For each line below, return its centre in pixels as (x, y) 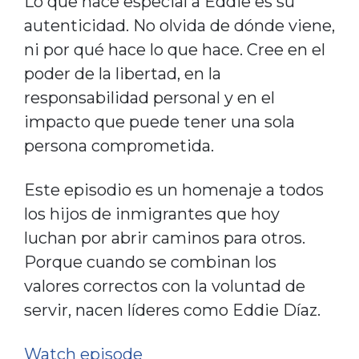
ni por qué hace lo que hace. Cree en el (174, 49)
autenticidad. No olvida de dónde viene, (179, 25)
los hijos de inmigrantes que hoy (151, 214)
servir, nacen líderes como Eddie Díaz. (172, 310)
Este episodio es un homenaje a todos (173, 190)
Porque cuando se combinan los (150, 262)
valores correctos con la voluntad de (164, 286)
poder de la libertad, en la (122, 73)
